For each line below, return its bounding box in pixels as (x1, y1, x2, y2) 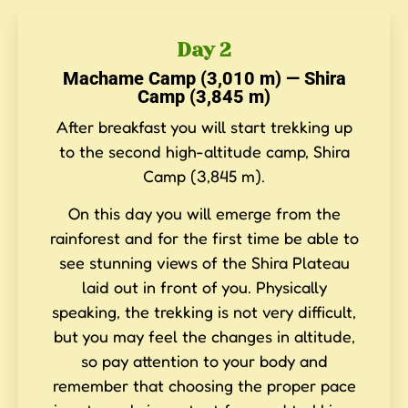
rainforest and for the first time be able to (49, 228, 359, 249)
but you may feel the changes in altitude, (53, 326, 355, 347)
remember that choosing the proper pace (52, 375, 356, 396)
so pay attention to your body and (80, 351, 328, 372)
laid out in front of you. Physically (81, 277, 327, 298)
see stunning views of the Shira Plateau (58, 252, 350, 273)
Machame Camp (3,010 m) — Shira (62, 66, 346, 89)
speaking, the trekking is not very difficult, (52, 301, 356, 322)
